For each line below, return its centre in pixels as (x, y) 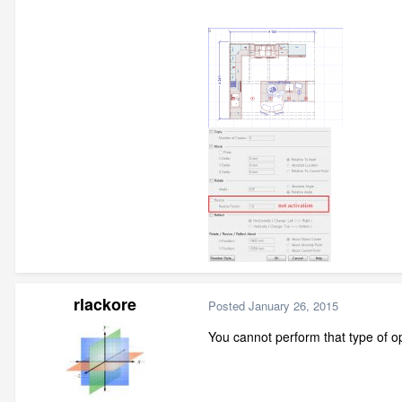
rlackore (105, 305)
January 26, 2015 (293, 305)
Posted (228, 305)
